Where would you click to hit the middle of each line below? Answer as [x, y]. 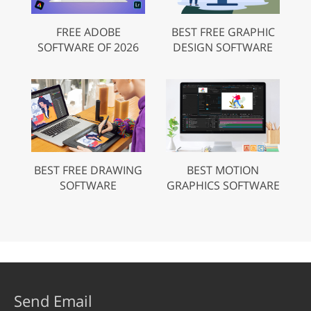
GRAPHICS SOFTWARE [223, 185]
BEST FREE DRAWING [88, 170]
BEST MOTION [223, 170]
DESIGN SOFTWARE [223, 47]
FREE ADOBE [88, 32]
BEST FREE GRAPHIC [223, 32]
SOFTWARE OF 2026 [88, 47]
